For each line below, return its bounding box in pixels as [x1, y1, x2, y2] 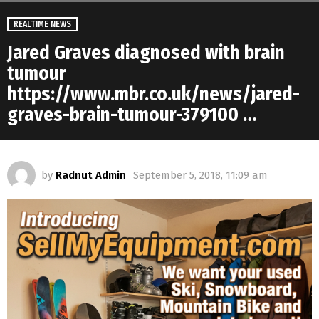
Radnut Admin [56, 169, 126, 182]
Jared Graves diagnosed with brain [7, 41, 285, 65]
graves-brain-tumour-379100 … [7, 103, 256, 127]
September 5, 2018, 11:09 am [133, 169, 268, 182]
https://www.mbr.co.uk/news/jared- [7, 83, 300, 106]
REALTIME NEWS [14, 19, 71, 30]
